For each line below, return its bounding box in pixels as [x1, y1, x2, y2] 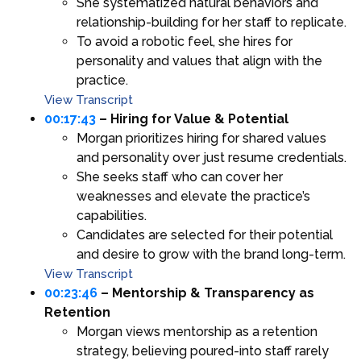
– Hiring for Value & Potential [96, 111, 288, 127]
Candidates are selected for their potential [77, 227, 333, 243]
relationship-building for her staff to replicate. [77, 15, 346, 31]
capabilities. [77, 208, 147, 224]
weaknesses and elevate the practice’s [77, 189, 310, 205]
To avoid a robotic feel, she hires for [77, 34, 293, 50]
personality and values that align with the [77, 53, 322, 69]
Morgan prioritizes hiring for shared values [77, 131, 326, 147]
